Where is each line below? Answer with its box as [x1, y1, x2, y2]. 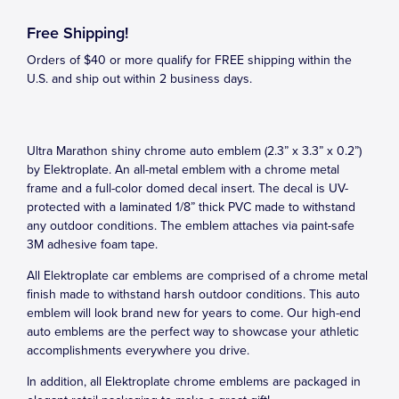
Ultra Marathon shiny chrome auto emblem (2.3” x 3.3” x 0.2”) [27, 143, 362, 159]
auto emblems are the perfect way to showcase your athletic [27, 324, 359, 339]
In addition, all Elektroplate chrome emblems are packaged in [27, 374, 361, 389]
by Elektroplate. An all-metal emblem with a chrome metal [27, 162, 339, 177]
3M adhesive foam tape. [27, 237, 158, 252]
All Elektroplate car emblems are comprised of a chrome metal [27, 268, 368, 283]
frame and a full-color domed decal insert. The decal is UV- [27, 181, 348, 196]
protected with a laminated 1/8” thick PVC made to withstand [27, 199, 355, 215]
